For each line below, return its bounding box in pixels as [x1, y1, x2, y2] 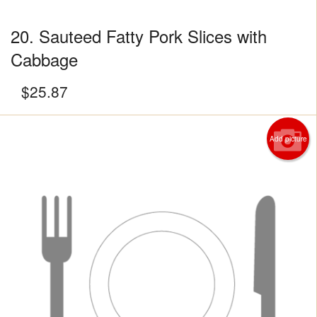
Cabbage [11, 46, 78, 71]
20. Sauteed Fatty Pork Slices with [11, 23, 267, 48]
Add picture [269, 133, 307, 144]
